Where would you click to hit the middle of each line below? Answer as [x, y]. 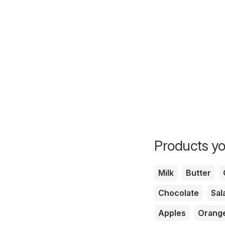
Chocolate [179, 193]
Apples [172, 213]
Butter [198, 173]
